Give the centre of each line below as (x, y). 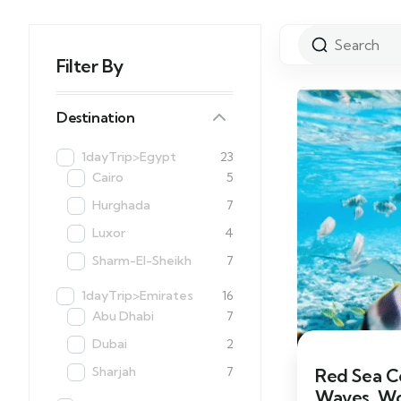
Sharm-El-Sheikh (142, 260)
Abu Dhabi (123, 316)
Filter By (90, 66)
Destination (96, 117)
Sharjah (114, 371)
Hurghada (121, 205)
